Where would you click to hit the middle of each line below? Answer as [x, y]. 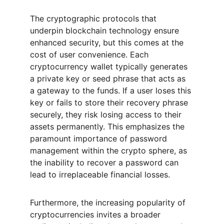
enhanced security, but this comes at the [108, 42]
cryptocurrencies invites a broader [96, 214]
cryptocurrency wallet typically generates [110, 66]
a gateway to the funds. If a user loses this [112, 90]
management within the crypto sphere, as [110, 150]
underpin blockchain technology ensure [106, 30]
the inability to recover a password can [105, 162]
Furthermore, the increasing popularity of [109, 202]
